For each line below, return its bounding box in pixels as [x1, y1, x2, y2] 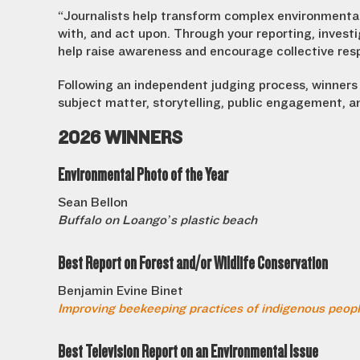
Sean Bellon [58, 195, 128, 210]
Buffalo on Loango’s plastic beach [58, 213, 257, 227]
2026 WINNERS [58, 127, 182, 149]
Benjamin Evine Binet [58, 284, 183, 298]
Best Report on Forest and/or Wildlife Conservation [58, 253, 328, 273]
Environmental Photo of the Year [58, 165, 228, 185]
